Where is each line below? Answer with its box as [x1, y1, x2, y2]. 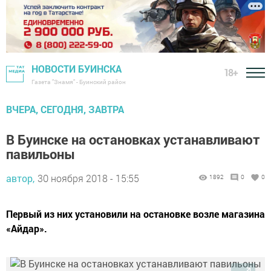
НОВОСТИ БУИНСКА [31, 62, 122, 76]
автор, [6, 172, 34, 185]
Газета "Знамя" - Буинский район [31, 78, 126, 87]
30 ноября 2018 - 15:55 [38, 172, 139, 185]
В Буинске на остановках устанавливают [6, 131, 260, 149]
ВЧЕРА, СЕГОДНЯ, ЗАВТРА [6, 103, 124, 116]
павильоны [6, 145, 75, 163]
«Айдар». [6, 222, 47, 235]
